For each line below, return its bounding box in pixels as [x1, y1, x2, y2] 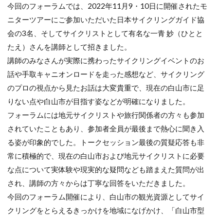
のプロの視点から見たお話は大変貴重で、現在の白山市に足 [7, 83, 204, 92]
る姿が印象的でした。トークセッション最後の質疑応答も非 [7, 137, 204, 146]
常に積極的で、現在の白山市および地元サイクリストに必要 [7, 151, 204, 160]
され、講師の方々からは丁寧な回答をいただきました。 [7, 178, 190, 187]
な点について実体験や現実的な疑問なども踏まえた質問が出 [7, 164, 204, 174]
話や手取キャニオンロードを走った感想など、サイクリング [7, 69, 204, 78]
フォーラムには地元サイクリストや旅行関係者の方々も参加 [7, 110, 204, 119]
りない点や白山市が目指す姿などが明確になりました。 [7, 96, 190, 106]
